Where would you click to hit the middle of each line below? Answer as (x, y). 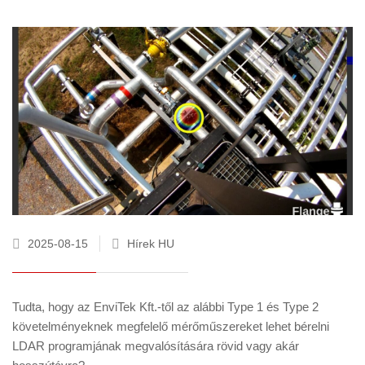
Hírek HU (151, 243)
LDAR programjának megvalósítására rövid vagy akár (156, 345)
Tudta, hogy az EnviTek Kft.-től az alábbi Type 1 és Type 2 (165, 306)
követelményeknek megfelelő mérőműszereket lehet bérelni (171, 326)
